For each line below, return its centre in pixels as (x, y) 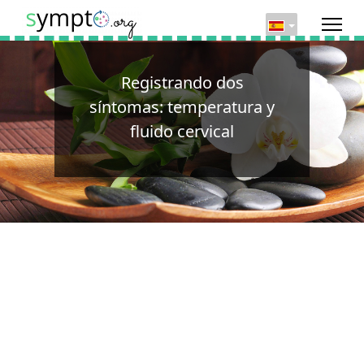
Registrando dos (182, 82)
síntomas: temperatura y (182, 107)
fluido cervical (182, 131)
